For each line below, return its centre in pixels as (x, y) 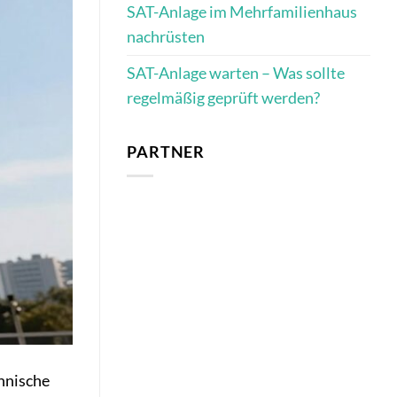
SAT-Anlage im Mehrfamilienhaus (242, 12)
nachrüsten (166, 37)
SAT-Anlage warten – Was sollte (236, 74)
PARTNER (166, 152)
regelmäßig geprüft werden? (223, 98)
